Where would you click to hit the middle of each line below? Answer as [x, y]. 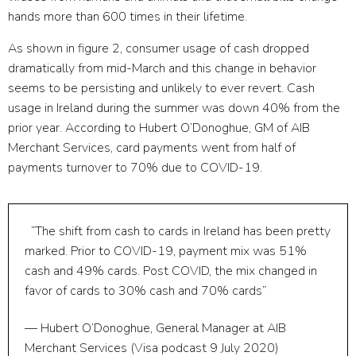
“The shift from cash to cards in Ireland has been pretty [179, 231]
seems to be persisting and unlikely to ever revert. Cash [161, 88]
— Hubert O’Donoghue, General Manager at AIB [155, 328]
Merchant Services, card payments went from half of [152, 147]
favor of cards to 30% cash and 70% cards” [146, 290]
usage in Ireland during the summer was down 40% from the [174, 108]
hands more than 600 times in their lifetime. [128, 17]
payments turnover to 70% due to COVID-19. [135, 167]
